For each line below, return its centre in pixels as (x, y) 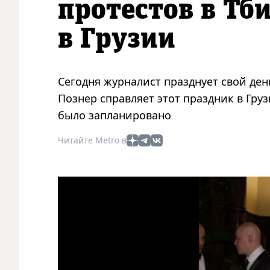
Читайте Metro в (92, 140)
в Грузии (117, 39)
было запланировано (115, 115)
